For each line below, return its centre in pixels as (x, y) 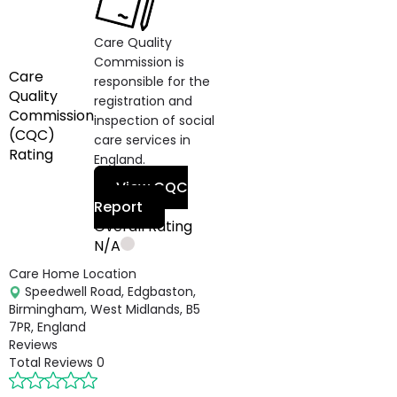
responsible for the (152, 82)
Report (118, 207)
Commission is (139, 62)
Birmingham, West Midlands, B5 (105, 309)
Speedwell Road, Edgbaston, (109, 292)
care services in (142, 140)
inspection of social (154, 121)
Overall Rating (143, 226)
